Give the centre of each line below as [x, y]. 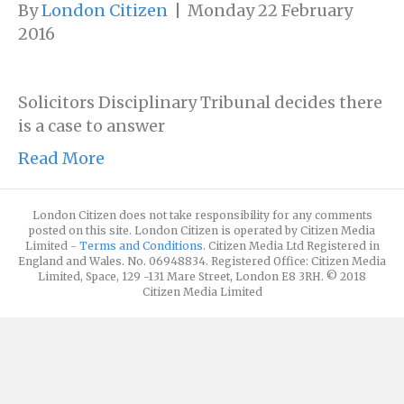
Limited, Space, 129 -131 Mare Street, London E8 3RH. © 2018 [202, 277]
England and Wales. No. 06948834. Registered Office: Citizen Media [202, 262]
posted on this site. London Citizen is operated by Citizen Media [202, 231]
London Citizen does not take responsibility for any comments [202, 216]
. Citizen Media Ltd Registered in [291, 246]
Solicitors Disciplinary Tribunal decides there [200, 103]
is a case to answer [92, 126]
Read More [61, 159]
